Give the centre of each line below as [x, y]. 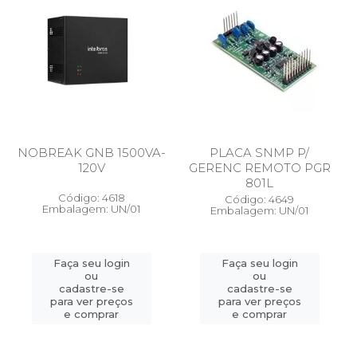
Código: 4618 [91, 198]
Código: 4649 [259, 199]
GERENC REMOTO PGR [259, 168]
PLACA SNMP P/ [259, 153]
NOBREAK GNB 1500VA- [91, 153]
